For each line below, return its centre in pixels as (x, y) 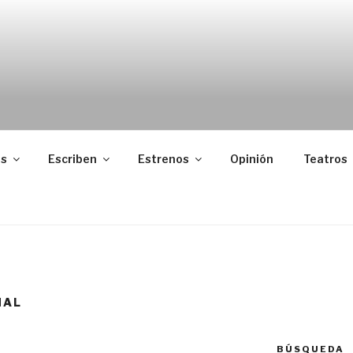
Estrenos (163, 158)
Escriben (72, 158)
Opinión (251, 158)
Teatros (325, 158)
